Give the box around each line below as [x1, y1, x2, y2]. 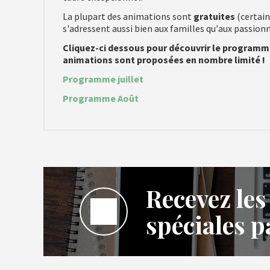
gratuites [193, 10, 235, 22]
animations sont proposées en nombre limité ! [63, 54, 267, 66]
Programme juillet [63, 73, 145, 85]
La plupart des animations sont [63, 10, 193, 22]
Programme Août [63, 92, 139, 104]
